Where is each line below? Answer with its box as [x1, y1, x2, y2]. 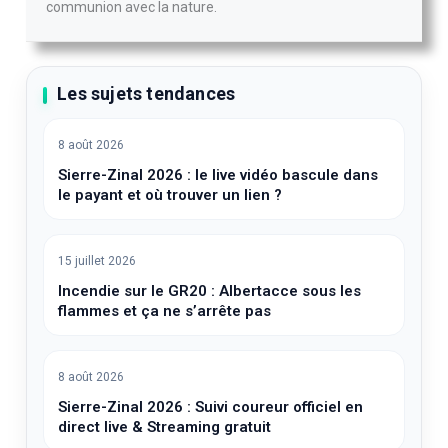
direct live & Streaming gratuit [58, 417, 272, 436]
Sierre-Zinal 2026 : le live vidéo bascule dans [58, 165, 379, 184]
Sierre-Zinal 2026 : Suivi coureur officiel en [58, 397, 364, 416]
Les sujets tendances [57, 82, 236, 104]
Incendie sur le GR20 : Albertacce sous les [58, 281, 362, 300]
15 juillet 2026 [58, 253, 137, 268]
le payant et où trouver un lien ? [58, 185, 283, 204]
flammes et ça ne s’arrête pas [58, 301, 272, 320]
